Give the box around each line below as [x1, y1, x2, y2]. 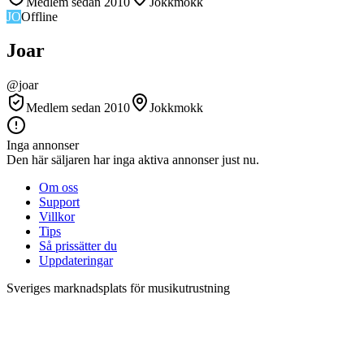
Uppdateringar [39, 253, 113, 268]
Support [39, 195, 80, 210]
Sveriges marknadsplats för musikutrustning [6, 281, 230, 296]
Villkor [39, 210, 75, 224]
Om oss [39, 180, 78, 195]
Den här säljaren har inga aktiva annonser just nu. [6, 153, 259, 167]
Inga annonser [6, 138, 79, 153]
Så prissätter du [39, 239, 117, 253]
